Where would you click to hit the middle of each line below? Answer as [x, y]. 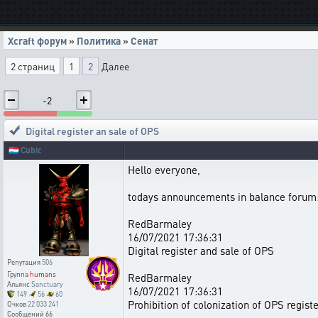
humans [43, 274]
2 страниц [33, 66]
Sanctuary [47, 284]
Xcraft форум [37, 40]
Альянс [19, 284]
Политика [99, 40]
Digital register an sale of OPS [92, 131]
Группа [18, 274]
